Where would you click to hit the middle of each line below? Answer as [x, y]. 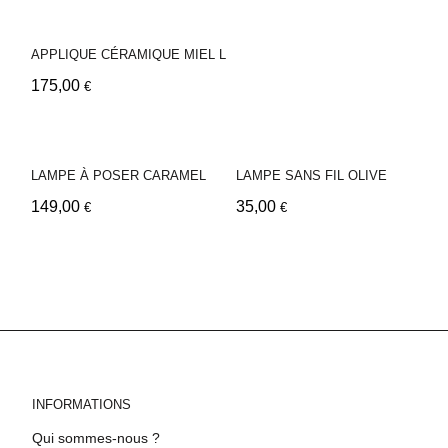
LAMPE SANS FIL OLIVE [311, 175]
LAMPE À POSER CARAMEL [118, 175]
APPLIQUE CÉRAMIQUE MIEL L [128, 54]
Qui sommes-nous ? [96, 437]
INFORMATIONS [81, 404]
